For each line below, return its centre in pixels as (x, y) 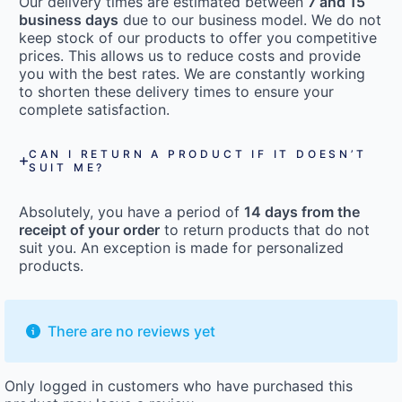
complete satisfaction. (94, 110)
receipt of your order (89, 230)
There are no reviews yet (131, 332)
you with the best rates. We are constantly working (192, 74)
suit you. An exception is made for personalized (181, 248)
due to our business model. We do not (250, 20)
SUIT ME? (67, 168)
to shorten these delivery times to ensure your (176, 92)
